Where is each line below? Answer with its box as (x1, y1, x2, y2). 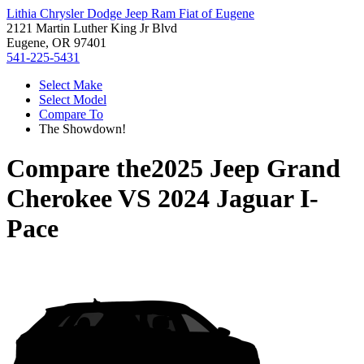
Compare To (39, 107, 103, 121)
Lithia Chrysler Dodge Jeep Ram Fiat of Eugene (6, 6, 254, 20)
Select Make (39, 78, 102, 92)
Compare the (6, 154, 151, 184)
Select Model (39, 93, 106, 106)
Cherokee (6, 184, 112, 214)
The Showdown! (39, 122, 126, 136)
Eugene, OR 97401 (6, 36, 106, 50)
